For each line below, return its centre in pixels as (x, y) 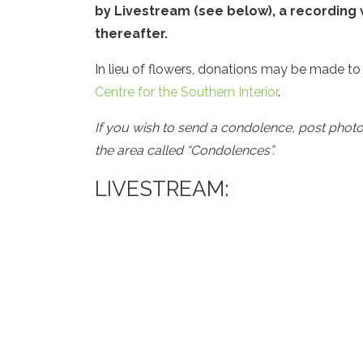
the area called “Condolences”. (185, 150)
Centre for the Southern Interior (186, 92)
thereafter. (133, 34)
